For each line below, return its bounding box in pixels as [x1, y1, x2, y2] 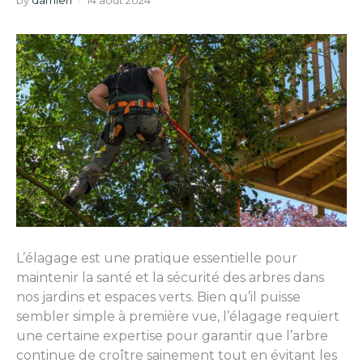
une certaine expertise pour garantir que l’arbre [16, 328, 328, 344]
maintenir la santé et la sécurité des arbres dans [16, 270, 324, 286]
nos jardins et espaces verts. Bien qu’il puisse [16, 289, 301, 305]
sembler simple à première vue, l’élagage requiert [16, 309, 340, 325]
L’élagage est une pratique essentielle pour [16, 250, 297, 267]
